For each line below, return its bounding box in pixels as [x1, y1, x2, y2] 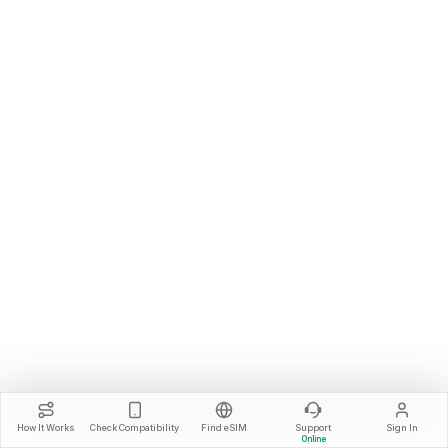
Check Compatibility [90, 421, 180, 433]
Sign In [386, 421, 419, 433]
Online [300, 433, 326, 444]
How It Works [16, 421, 75, 433]
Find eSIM [201, 421, 247, 433]
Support [295, 421, 332, 433]
